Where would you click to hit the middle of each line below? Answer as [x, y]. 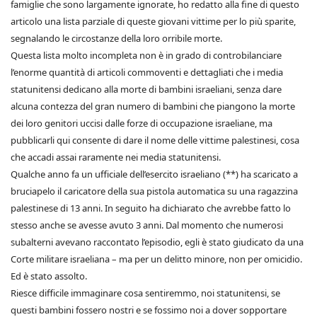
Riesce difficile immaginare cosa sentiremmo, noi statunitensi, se [145, 293]
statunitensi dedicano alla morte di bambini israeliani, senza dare [146, 90]
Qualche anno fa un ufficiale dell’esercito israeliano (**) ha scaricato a [154, 174]
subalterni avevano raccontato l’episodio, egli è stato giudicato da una [157, 242]
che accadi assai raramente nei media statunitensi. [116, 157]
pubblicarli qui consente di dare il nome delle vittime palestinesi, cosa [155, 140]
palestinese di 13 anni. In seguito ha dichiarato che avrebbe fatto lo [151, 208]
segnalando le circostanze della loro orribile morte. [116, 39]
